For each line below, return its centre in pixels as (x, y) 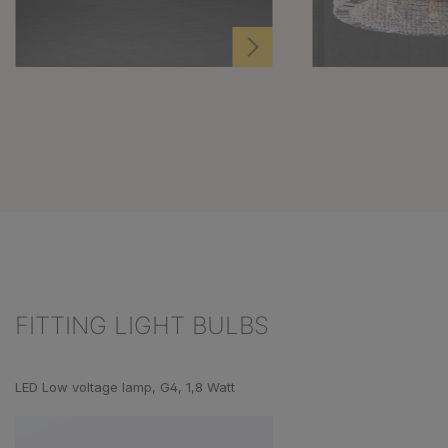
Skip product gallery (81, 363)
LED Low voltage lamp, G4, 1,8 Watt (125, 387)
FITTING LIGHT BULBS (142, 325)
